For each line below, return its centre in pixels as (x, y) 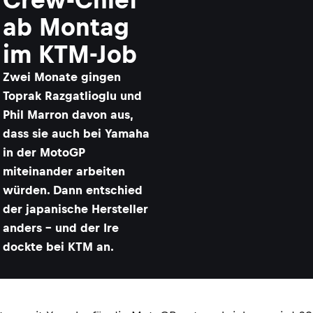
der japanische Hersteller (75, 209)
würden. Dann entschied (73, 190)
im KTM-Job (70, 54)
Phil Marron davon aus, (68, 115)
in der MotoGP (44, 152)
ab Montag (66, 27)
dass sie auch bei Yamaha (76, 133)
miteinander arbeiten (64, 171)
